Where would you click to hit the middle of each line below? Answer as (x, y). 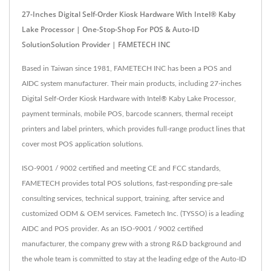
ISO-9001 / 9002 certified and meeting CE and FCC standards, (121, 168)
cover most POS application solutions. (83, 144)
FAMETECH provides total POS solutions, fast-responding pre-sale (127, 183)
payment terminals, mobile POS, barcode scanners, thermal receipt (127, 113)
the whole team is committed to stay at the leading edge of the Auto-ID (134, 259)
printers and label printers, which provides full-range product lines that (133, 129)
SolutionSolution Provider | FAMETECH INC (96, 44)
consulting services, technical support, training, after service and (123, 198)
